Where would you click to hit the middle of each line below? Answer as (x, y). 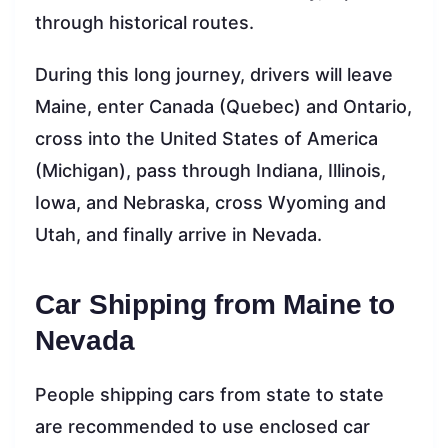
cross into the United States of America (206, 139)
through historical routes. (144, 23)
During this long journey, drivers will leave (214, 75)
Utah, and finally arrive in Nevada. (178, 235)
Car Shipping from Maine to (215, 305)
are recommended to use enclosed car (202, 427)
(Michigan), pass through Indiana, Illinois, (210, 171)
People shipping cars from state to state (209, 395)
